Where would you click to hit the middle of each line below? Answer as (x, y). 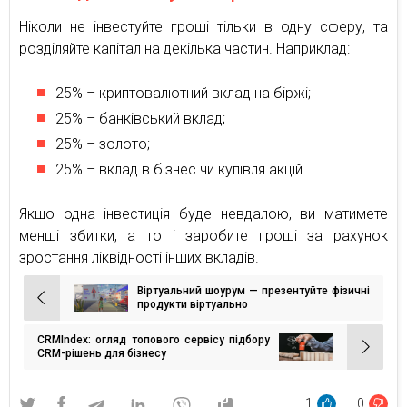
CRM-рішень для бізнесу (102, 353)
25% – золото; (103, 144)
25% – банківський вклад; (140, 118)
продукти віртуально (193, 304)
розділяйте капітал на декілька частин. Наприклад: (184, 48)
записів (51, 326)
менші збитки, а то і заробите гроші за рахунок (203, 235)
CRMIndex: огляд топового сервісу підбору (154, 339)
